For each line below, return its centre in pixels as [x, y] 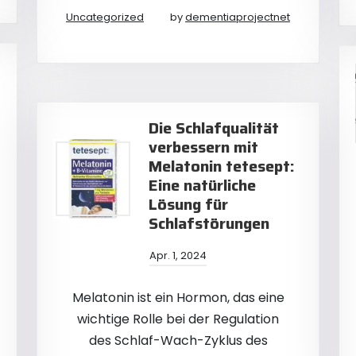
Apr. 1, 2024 [178, 255]
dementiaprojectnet [238, 17]
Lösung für [188, 204]
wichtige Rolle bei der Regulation [178, 319]
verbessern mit [203, 147]
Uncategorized [105, 17]
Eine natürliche [202, 185]
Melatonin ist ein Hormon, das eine [178, 298]
